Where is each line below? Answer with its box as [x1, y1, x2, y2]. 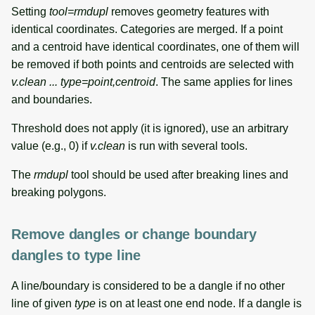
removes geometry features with [108, 5, 269, 18]
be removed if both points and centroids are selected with [11, 58, 294, 70]
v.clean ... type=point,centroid [11, 75, 155, 88]
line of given [11, 297, 75, 309]
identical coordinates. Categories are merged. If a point [11, 22, 283, 35]
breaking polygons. [11, 186, 106, 198]
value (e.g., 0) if [11, 139, 90, 152]
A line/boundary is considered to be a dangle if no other [11, 279, 285, 292]
